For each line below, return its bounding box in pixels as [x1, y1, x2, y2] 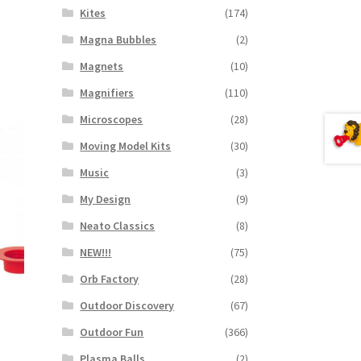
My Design [80, 191, 131, 206]
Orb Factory [80, 271, 139, 286]
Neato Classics [80, 218, 156, 233]
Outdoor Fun [80, 324, 144, 339]
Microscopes [80, 111, 143, 127]
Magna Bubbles [80, 31, 157, 47]
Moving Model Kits [80, 138, 172, 153]
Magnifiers [80, 85, 135, 100]
